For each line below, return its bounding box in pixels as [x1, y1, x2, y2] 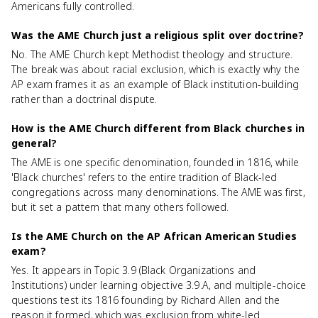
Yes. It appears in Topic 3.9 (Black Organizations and [11, 263, 256, 277]
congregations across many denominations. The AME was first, [11, 185, 305, 199]
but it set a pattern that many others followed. [11, 200, 229, 214]
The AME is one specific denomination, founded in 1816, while [11, 155, 299, 169]
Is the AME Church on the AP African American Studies [11, 229, 297, 243]
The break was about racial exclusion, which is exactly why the [11, 62, 300, 76]
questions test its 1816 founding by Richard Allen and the [11, 293, 280, 307]
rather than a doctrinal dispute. [11, 92, 158, 106]
